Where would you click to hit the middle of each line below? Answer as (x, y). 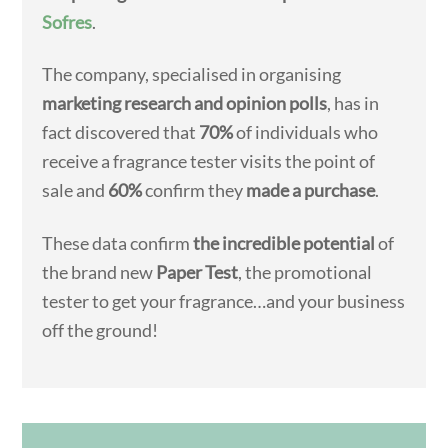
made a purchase (311, 190)
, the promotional (305, 271)
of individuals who (306, 132)
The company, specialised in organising (192, 74)
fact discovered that (121, 132)
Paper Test (197, 271)
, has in (353, 103)
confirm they (194, 190)
